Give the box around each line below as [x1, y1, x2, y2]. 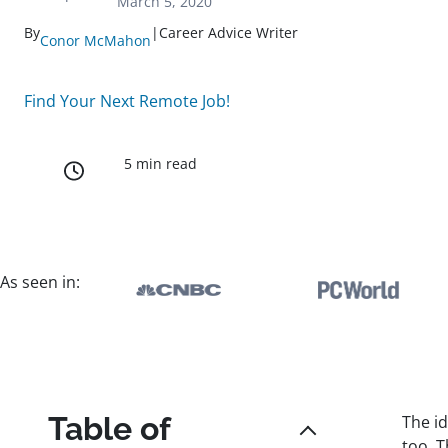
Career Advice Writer [159, 23, 298, 42]
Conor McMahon [40, 31, 151, 50]
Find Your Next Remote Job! [24, 90, 230, 112]
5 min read [124, 154, 197, 174]
